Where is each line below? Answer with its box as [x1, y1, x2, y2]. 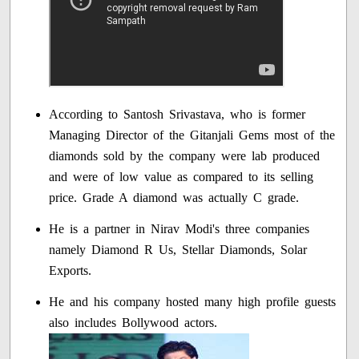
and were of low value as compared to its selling [49, 170, 314, 184]
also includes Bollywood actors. [49, 316, 218, 330]
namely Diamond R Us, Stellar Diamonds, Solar [49, 243, 308, 257]
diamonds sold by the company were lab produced [49, 149, 321, 163]
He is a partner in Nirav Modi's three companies [49, 222, 310, 236]
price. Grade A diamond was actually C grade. [49, 191, 300, 205]
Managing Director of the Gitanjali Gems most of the [49, 128, 336, 143]
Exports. [49, 264, 92, 278]
